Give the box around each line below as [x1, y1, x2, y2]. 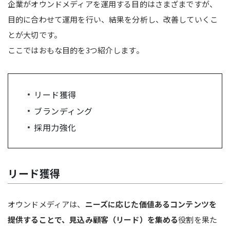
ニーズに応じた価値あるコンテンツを [85, 198, 217, 209]
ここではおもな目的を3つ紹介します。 [8, 44, 144, 55]
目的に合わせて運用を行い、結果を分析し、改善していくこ [8, 13, 218, 25]
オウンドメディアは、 [8, 198, 85, 209]
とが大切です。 [8, 29, 62, 40]
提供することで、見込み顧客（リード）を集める [8, 214, 179, 225]
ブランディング [34, 104, 93, 117]
